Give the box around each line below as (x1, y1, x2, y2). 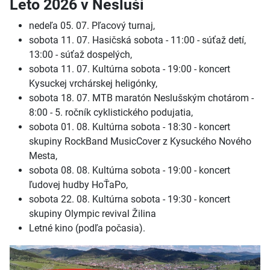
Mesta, (29, 150, 57, 162)
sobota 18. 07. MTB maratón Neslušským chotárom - (29, 92, 254, 104)
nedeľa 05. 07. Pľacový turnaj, (29, 20, 155, 32)
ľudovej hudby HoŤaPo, (29, 179, 128, 191)
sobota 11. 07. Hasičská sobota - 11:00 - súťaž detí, (29, 34, 246, 46)
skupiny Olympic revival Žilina (29, 208, 156, 220)
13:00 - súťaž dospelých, (29, 49, 132, 61)
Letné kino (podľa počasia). (29, 222, 145, 234)
